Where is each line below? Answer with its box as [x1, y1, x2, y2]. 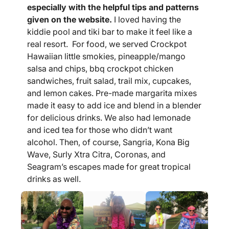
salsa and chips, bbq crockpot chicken [27, 63, 173, 74]
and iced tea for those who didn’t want [27, 125, 172, 135]
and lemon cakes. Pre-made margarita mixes [27, 88, 197, 99]
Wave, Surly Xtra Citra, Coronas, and [27, 149, 166, 160]
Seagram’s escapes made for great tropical [27, 162, 191, 172]
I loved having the [112, 14, 181, 25]
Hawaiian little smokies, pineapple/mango [27, 51, 186, 62]
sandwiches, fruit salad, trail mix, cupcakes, [27, 76, 191, 86]
